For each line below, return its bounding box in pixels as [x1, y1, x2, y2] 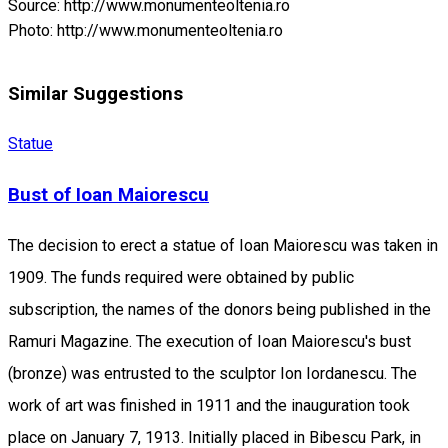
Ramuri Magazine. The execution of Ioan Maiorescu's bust [8, 331, 411, 351]
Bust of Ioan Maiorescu [8, 184, 209, 207]
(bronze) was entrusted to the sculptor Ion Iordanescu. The [8, 363, 417, 383]
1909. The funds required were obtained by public [8, 267, 354, 287]
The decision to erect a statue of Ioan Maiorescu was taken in [8, 235, 438, 255]
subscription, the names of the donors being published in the [8, 299, 431, 319]
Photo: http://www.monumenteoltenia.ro [8, 21, 283, 41]
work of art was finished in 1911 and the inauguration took [8, 395, 410, 415]
